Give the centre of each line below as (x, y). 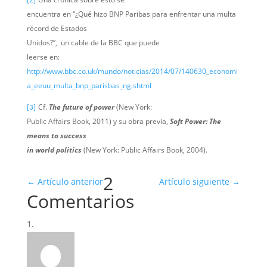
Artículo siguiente (195, 181)
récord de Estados (57, 28)
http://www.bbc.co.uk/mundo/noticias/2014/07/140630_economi (132, 71)
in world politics (54, 150)
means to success (56, 135)
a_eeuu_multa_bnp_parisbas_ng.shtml (89, 85)
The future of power (81, 107)
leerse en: (43, 57)
